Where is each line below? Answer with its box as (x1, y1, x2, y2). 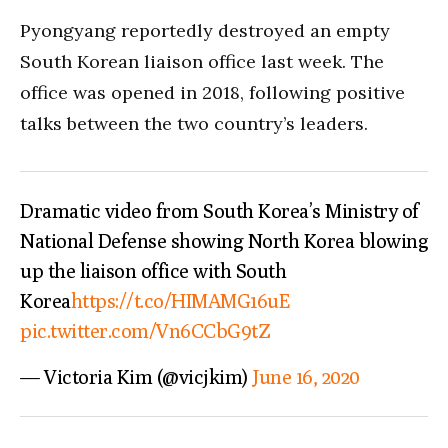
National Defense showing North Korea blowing (20, 228, 428, 252)
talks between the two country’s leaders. (20, 111, 368, 135)
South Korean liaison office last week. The (20, 49, 384, 73)
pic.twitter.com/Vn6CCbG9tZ (20, 318, 270, 342)
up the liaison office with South (20, 258, 286, 282)
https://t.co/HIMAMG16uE (70, 288, 289, 312)
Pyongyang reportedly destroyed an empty (20, 18, 390, 42)
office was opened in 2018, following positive (20, 80, 405, 104)
